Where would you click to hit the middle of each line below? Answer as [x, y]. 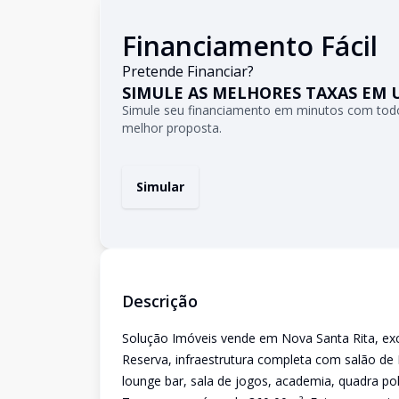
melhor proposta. [172, 128]
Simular [160, 187]
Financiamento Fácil [250, 46]
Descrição [160, 301]
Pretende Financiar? [188, 71]
